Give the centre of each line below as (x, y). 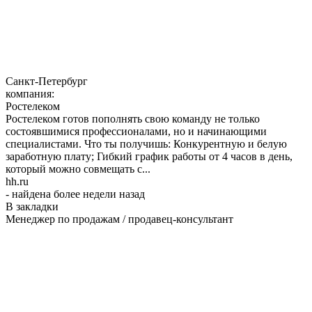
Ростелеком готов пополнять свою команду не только (133, 118)
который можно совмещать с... (78, 169)
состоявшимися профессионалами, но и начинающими (136, 131)
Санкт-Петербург (47, 81)
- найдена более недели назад (75, 194)
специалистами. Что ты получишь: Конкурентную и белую (146, 143)
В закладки (32, 206)
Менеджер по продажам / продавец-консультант (119, 219)
